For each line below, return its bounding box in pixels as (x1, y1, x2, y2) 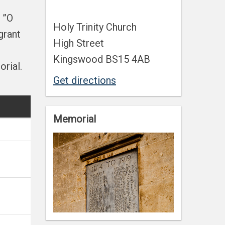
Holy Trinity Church (53, 21, 137, 33)
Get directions (53, 74, 116, 86)
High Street (53, 37, 104, 49)
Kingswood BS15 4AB (53, 53, 150, 65)
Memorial (53, 113, 96, 125)
